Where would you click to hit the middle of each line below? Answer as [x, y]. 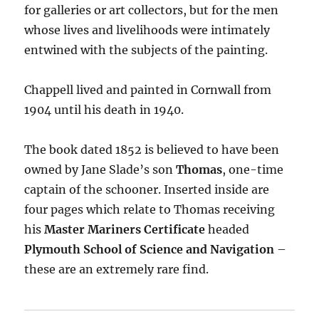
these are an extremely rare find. [117, 270]
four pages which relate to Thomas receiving [150, 210]
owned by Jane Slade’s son [100, 170]
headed [229, 230]
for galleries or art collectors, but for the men [152, 10]
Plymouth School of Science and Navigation [150, 250]
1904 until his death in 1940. [104, 110]
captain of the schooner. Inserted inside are [147, 190]
